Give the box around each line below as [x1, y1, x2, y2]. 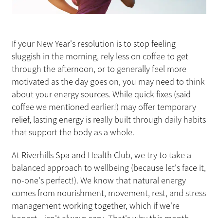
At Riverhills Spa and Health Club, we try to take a [12, 149, 191, 161]
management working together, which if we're [12, 200, 180, 211]
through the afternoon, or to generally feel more [12, 64, 186, 75]
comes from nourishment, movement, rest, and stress [12, 187, 206, 199]
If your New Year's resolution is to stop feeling [12, 38, 176, 50]
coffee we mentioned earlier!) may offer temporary [12, 102, 196, 113]
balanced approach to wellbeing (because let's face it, [12, 162, 206, 173]
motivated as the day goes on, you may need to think [12, 76, 205, 88]
